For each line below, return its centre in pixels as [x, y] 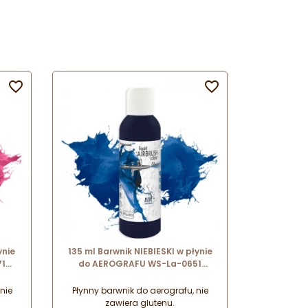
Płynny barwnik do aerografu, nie [140, 291]
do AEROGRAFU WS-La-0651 [140, 264]
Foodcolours [140, 276]
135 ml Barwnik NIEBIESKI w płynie [140, 252]
